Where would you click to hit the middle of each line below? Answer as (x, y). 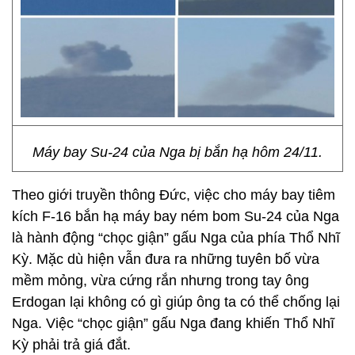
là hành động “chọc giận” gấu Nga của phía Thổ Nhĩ (176, 238)
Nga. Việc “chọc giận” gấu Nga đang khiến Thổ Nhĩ (173, 323)
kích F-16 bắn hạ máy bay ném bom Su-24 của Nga (176, 216)
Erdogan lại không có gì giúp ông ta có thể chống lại (176, 302)
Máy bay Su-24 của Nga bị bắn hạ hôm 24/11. (177, 152)
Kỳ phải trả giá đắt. (71, 345)
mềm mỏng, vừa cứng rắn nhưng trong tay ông (160, 281)
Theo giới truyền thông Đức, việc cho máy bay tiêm (174, 195)
